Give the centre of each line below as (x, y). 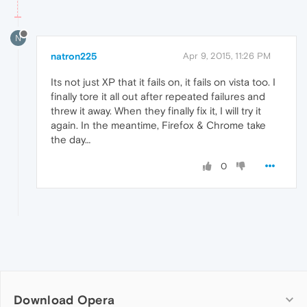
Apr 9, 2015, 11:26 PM (227, 56)
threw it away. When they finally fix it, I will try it (156, 111)
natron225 (74, 57)
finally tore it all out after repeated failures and (158, 97)
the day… (71, 140)
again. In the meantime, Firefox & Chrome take (158, 125)
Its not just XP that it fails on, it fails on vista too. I (163, 82)
